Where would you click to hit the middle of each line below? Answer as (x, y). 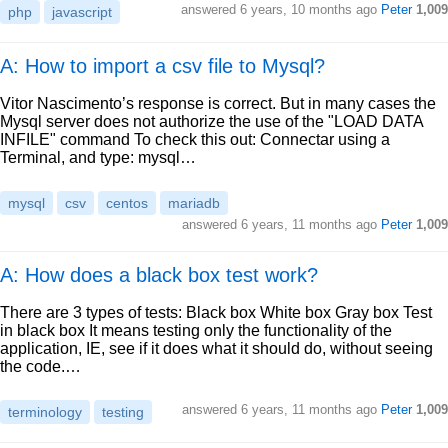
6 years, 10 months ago (308, 9)
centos (127, 203)
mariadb (194, 203)
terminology (45, 412)
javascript (82, 12)
